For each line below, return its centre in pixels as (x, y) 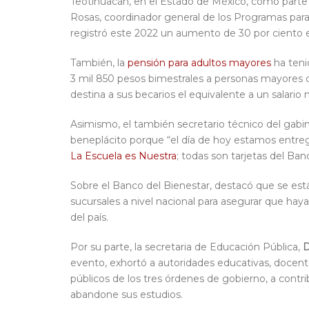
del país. (89, 218)
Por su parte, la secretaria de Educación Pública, (187, 247)
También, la (99, 63)
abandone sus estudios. (127, 295)
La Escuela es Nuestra (123, 156)
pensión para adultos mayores (199, 63)
